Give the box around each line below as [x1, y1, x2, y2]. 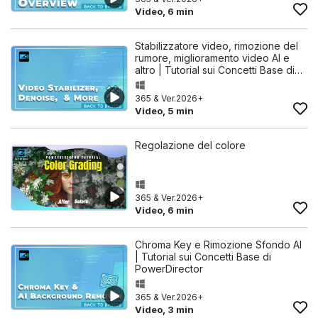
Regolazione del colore [135, 139, 246, 151]
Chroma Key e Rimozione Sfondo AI [135, 238, 302, 251]
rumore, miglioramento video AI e [135, 52, 290, 64]
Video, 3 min [135, 304, 194, 315]
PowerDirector [135, 263, 203, 275]
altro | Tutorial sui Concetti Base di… [135, 64, 302, 76]
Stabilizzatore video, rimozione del [135, 40, 298, 52]
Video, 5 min [135, 105, 194, 116]
